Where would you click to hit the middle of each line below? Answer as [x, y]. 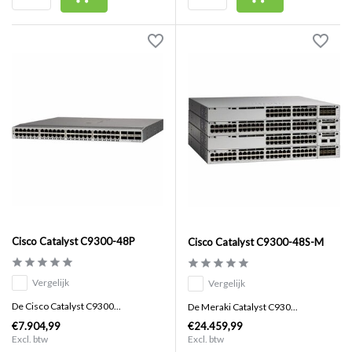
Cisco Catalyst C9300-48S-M [256, 242]
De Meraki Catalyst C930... [243, 307]
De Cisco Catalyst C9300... [66, 306]
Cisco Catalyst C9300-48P [73, 242]
